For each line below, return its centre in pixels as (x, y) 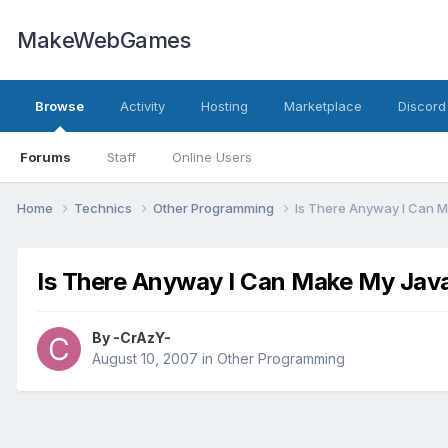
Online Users (212, 157)
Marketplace (323, 106)
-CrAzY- (142, 338)
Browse (59, 106)
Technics (104, 207)
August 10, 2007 (145, 359)
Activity (142, 106)
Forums (45, 157)
